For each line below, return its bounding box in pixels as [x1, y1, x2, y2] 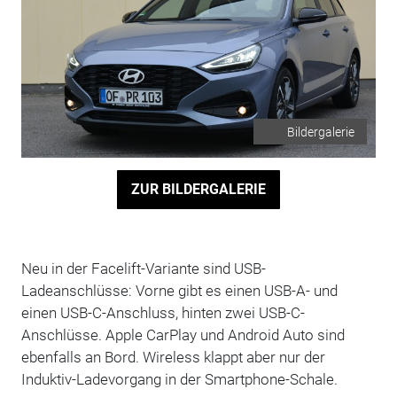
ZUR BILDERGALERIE [130, 181, 266, 198]
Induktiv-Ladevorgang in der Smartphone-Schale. [20, 370, 341, 388]
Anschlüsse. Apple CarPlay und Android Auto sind [20, 325, 345, 344]
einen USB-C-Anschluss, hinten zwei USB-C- [20, 303, 305, 322]
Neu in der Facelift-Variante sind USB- [20, 259, 266, 277]
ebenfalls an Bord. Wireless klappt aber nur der [20, 347, 325, 366]
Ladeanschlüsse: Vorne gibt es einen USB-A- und [20, 281, 338, 300]
